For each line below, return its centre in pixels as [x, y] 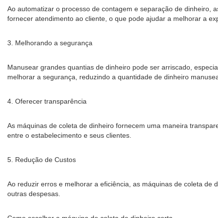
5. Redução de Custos [42, 160]
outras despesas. [34, 194]
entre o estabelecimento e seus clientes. [69, 135]
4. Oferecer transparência [47, 101]
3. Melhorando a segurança [50, 43]
